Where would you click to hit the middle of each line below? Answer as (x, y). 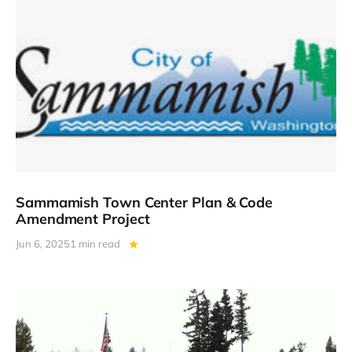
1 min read (95, 244)
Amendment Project (83, 218)
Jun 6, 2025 (43, 244)
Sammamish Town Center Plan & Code (145, 202)
